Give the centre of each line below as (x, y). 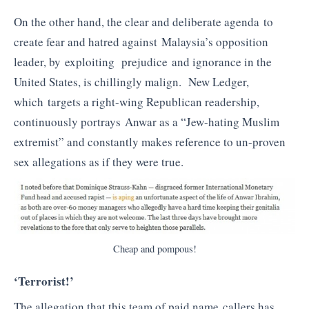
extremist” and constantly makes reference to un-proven (150, 142)
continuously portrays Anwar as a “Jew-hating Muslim (147, 122)
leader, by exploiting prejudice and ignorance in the (143, 62)
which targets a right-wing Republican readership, (137, 102)
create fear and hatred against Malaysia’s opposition (141, 42)
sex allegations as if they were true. (99, 162)
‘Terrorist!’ (44, 281)
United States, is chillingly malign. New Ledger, (131, 82)
